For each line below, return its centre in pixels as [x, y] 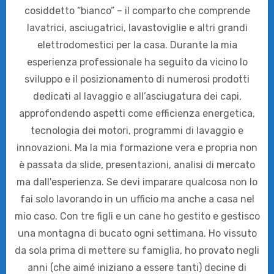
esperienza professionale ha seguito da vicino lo [137, 62]
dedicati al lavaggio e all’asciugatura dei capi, [137, 97]
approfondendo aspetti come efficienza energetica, [137, 114]
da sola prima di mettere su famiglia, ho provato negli [137, 251]
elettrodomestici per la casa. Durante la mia [137, 45]
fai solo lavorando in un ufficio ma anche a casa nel [137, 199]
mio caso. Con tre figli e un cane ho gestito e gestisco [137, 217]
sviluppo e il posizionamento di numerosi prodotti [137, 80]
